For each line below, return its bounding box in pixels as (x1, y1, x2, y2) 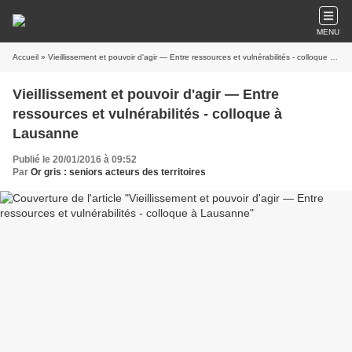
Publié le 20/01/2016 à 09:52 (13, 154, 137, 165)
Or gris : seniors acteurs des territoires (31, 167, 206, 178)
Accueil (13, 53, 38, 61)
